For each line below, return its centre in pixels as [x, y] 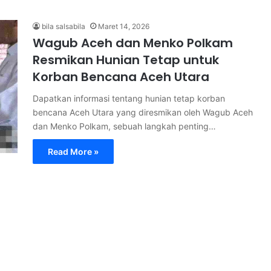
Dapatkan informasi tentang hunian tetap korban [129, 98]
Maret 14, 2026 [124, 26]
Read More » [73, 152]
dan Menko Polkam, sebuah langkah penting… [124, 126]
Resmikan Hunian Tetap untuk [126, 60]
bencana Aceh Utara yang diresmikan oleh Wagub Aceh [143, 112]
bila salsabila [64, 26]
